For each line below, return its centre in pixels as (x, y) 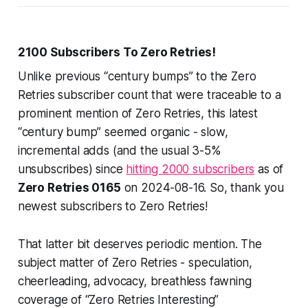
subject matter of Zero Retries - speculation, (135, 263)
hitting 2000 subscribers (190, 169)
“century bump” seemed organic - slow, (123, 132)
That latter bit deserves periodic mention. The (140, 244)
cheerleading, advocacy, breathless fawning (134, 282)
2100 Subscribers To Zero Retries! (117, 53)
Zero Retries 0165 (69, 188)
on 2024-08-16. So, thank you (202, 188)
